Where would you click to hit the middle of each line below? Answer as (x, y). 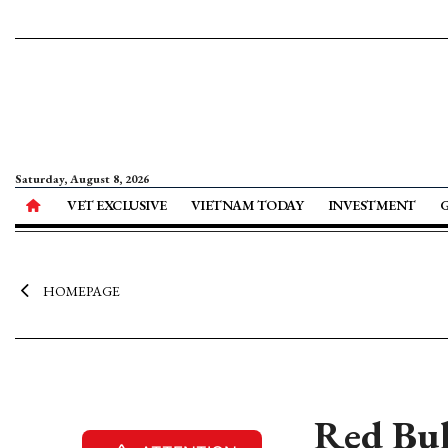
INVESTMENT (371, 205)
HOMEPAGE (81, 291)
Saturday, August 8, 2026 (82, 179)
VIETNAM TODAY (247, 205)
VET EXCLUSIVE (117, 205)
